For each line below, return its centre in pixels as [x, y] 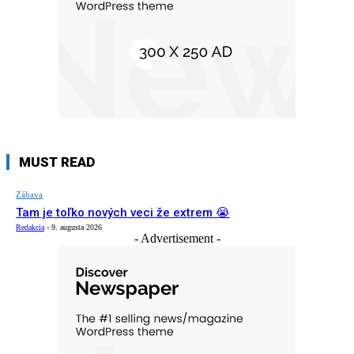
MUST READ [57, 162]
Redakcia [30, 227]
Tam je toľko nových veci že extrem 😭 [123, 212]
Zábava [29, 194]
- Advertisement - [177, 238]
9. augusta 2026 [77, 227]
